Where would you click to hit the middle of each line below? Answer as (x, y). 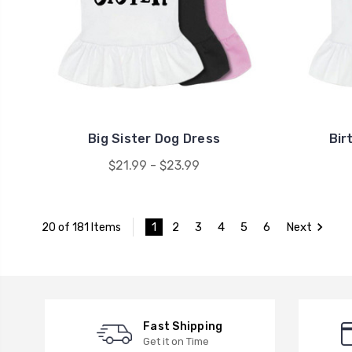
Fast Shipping (183, 327)
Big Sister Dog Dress (154, 139)
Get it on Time (176, 342)
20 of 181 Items (81, 227)
